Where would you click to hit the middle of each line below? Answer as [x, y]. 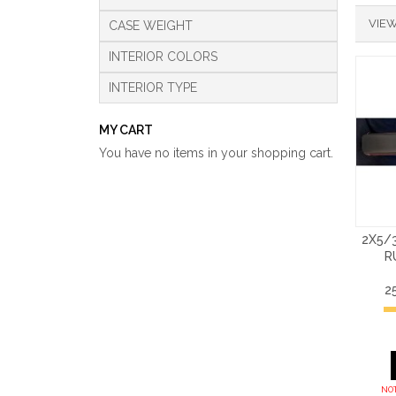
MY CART [126, 130]
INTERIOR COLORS [163, 57]
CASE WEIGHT [151, 26]
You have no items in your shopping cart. [216, 153]
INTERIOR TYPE [153, 88]
